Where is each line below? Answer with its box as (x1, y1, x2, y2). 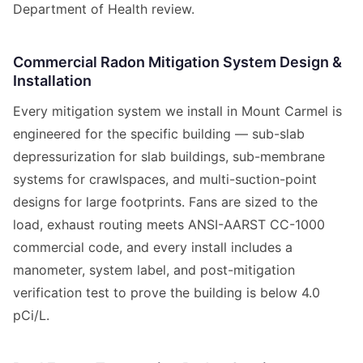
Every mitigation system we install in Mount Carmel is (13, 103, 342, 120)
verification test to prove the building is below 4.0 (13, 284, 320, 301)
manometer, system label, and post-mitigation (13, 262, 295, 279)
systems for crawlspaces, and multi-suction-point (13, 171, 317, 188)
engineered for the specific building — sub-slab (13, 126, 305, 143)
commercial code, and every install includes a (13, 239, 293, 256)
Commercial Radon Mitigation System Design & (13, 53, 342, 71)
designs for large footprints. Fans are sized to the (13, 194, 318, 211)
